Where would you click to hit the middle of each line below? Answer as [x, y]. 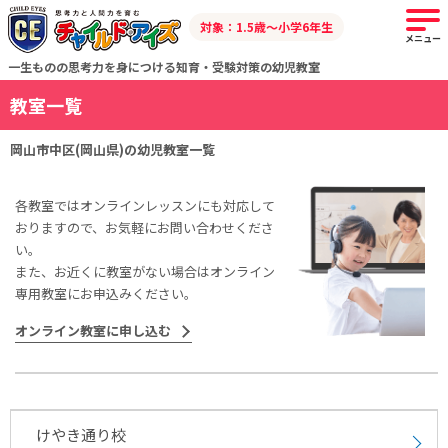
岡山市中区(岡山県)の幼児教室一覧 [112, 149]
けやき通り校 [81, 435]
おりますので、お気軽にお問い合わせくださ [144, 228]
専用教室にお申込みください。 [106, 294]
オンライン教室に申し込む [93, 331]
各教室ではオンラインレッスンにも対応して [145, 206]
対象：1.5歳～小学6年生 [266, 26]
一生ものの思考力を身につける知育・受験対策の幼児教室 [164, 67]
